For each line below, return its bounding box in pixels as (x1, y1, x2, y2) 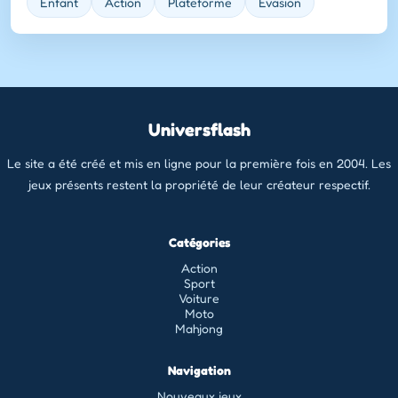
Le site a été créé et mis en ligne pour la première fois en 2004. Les (7, 155, 391, 171)
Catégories (168, 235, 230, 251)
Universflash (147, 119, 251, 141)
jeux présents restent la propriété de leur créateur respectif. (28, 177, 370, 193)
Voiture (179, 291, 219, 306)
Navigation (167, 362, 231, 378)
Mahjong (175, 321, 223, 337)
